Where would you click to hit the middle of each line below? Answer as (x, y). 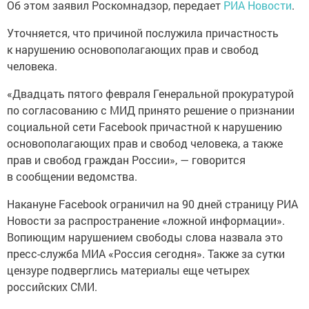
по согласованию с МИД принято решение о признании (151, 110)
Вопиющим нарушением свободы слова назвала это (145, 237)
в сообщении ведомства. (72, 176)
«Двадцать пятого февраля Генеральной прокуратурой (150, 93)
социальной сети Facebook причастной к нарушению (144, 127)
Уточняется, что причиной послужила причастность (143, 33)
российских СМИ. (52, 287)
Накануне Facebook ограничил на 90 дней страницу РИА (152, 204)
